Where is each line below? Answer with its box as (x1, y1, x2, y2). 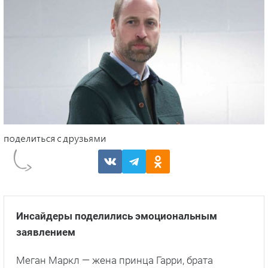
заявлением (16, 226, 75, 239)
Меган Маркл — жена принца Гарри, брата (16, 254, 213, 267)
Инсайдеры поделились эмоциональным (16, 210, 217, 223)
